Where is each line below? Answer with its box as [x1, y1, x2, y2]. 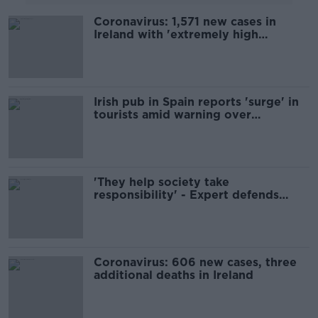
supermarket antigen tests [94, 201, 246, 214]
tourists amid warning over [94, 108, 251, 121]
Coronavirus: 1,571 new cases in [94, 15, 276, 28]
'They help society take [94, 175, 229, 189]
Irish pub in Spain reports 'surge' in [94, 95, 299, 109]
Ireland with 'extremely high [94, 28, 258, 41]
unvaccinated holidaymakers [94, 121, 259, 134]
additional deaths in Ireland [94, 268, 253, 282]
